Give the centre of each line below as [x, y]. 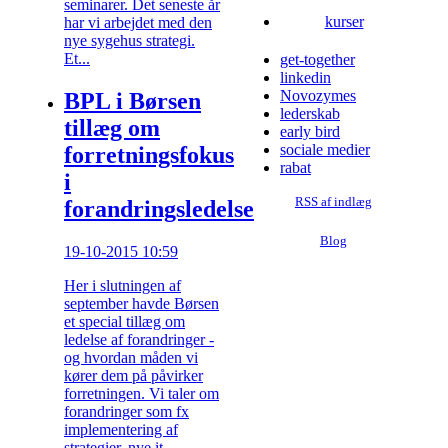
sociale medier [325, 149]
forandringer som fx [126, 412]
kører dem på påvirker [133, 376]
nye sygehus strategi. [129, 41]
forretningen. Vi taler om [141, 394]
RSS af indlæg [333, 202]
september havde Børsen [141, 304]
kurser [344, 22]
